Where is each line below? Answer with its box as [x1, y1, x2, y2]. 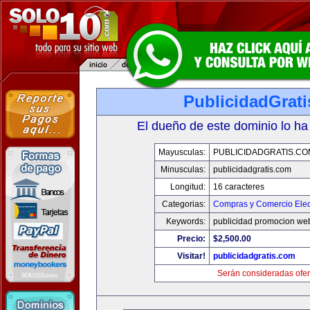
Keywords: [165, 217, 206, 226]
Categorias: [161, 199, 206, 209]
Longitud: [170, 182, 206, 192]
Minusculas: [160, 165, 206, 174]
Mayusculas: [158, 147, 206, 157]
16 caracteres [212, 182, 264, 192]
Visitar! [176, 251, 206, 261]
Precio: [176, 234, 206, 244]
